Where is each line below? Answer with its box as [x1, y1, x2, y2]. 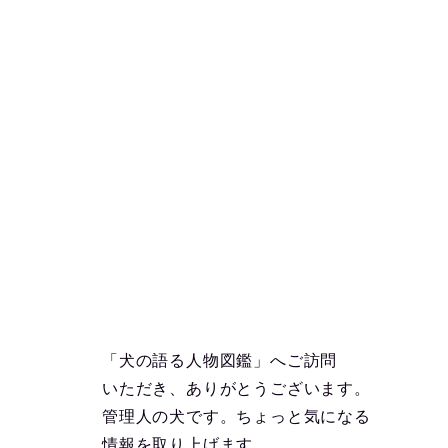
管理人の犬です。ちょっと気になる [102, 408, 371, 425]
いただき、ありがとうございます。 [102, 380, 371, 397]
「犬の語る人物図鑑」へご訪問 [102, 352, 338, 369]
